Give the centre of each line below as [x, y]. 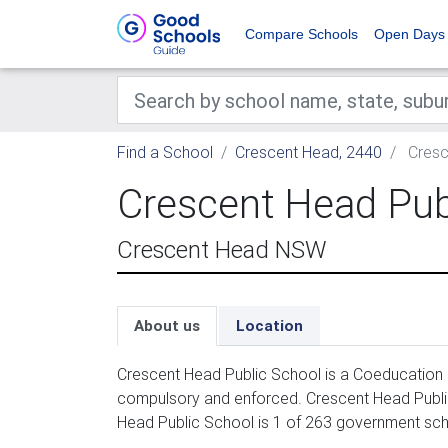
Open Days [409, 34]
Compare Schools [301, 34]
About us [167, 325]
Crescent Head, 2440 [308, 152]
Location [269, 325]
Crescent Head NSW [222, 249]
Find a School [165, 152]
